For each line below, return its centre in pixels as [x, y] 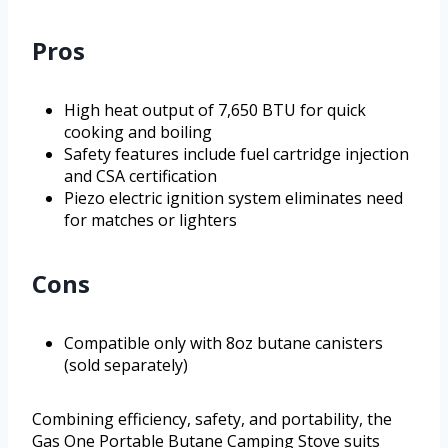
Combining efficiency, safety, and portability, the [212, 419]
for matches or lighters [150, 220]
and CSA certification [140, 176]
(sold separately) [126, 365]
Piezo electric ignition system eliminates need [233, 198]
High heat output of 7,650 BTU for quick [215, 110]
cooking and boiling [138, 132]
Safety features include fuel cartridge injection [236, 154]
